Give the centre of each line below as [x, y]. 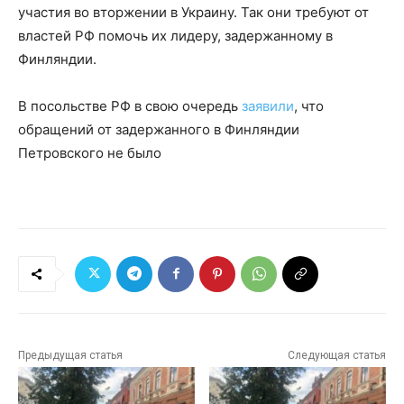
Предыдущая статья [70, 355]
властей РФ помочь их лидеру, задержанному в [175, 35]
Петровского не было [90, 152]
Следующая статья [336, 355]
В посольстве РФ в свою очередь [130, 106]
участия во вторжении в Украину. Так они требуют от [193, 12]
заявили [268, 106]
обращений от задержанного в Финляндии [159, 129]
